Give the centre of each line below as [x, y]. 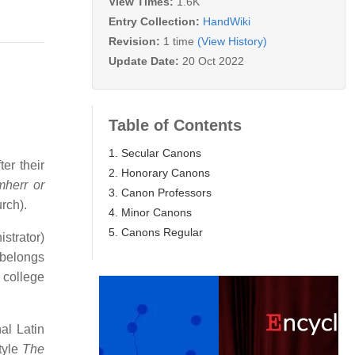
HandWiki [227, 21]
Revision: [136, 41]
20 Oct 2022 [213, 61]
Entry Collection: [156, 21]
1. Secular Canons [155, 153]
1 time [179, 41]
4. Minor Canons [150, 212]
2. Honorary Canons [159, 172]
